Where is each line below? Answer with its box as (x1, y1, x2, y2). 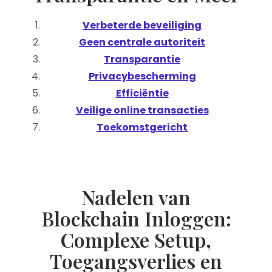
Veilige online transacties (75, 103, 209, 117)
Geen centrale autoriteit (79, 35, 205, 49)
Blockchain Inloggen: (41, 205, 231, 231)
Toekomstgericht (97, 120, 188, 134)
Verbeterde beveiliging (83, 18, 202, 32)
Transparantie (104, 52, 180, 66)
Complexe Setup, (61, 226, 211, 253)
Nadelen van (81, 184, 191, 210)
